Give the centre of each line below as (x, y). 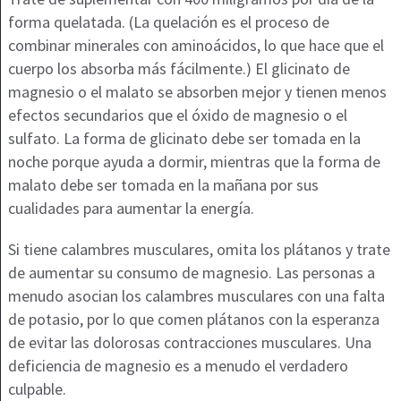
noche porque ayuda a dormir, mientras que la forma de (194, 162)
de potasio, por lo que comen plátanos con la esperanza (193, 320)
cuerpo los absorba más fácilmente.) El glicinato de (179, 69)
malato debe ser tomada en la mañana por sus (163, 185)
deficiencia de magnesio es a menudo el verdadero (178, 366)
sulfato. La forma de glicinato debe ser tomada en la (184, 139)
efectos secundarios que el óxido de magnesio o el (177, 115)
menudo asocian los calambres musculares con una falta (196, 296)
